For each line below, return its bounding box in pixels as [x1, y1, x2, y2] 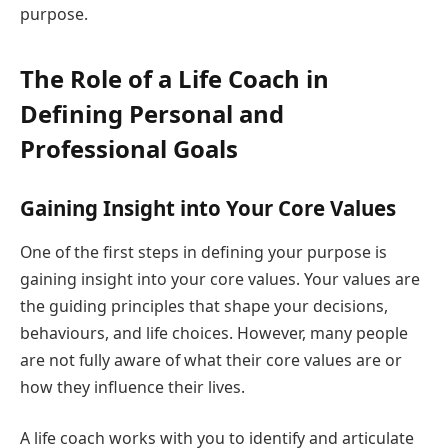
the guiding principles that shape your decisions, [20, 294, 388, 317]
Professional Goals [20, 131, 238, 165]
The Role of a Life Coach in [20, 61, 329, 95]
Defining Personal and [20, 96, 284, 130]
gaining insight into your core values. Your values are [20, 267, 420, 290]
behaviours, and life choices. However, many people [20, 321, 408, 344]
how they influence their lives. [20, 375, 245, 398]
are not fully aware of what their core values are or [20, 348, 402, 371]
